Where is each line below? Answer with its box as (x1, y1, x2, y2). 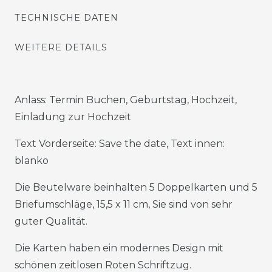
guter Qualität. (15, 215, 87, 227)
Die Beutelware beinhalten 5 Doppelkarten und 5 (15, 181, 257, 193)
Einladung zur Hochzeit (15, 110, 131, 123)
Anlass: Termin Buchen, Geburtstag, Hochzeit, (15, 93, 237, 106)
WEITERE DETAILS (15, 41, 107, 53)
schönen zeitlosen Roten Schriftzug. (15, 259, 191, 271)
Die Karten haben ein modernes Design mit (15, 242, 223, 254)
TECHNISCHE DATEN (15, 12, 118, 23)
